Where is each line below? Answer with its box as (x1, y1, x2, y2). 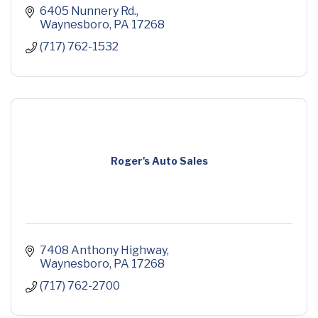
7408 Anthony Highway (40, 243, 167, 258)
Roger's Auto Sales (110, 155, 208, 168)
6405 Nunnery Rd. (40, 4, 136, 18)
